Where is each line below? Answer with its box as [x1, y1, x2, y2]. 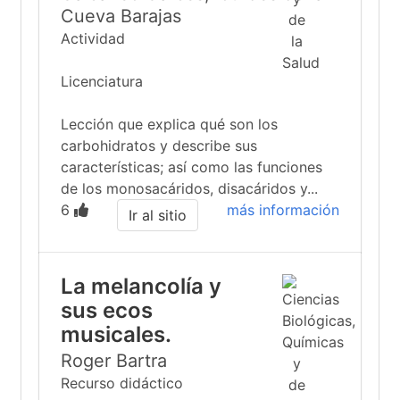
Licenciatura [61, 72, 143, 90]
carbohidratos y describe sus [61, 137, 257, 154]
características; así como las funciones [61, 158, 322, 176]
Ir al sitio [129, 206, 187, 224]
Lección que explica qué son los [61, 115, 278, 133]
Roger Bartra [61, 350, 167, 371]
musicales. [61, 321, 171, 347]
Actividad [61, 29, 125, 47]
